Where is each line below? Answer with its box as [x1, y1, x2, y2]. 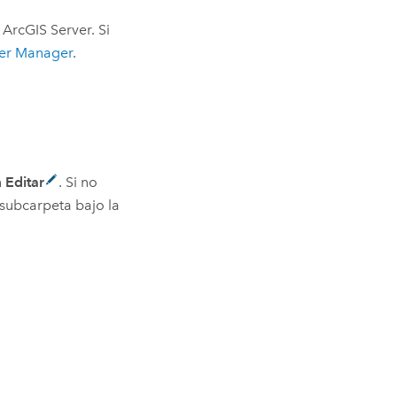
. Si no [58, 174, 98, 191]
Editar [5, 174, 45, 191]
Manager [12, 44, 74, 62]
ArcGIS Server [3, 21, 92, 39]
